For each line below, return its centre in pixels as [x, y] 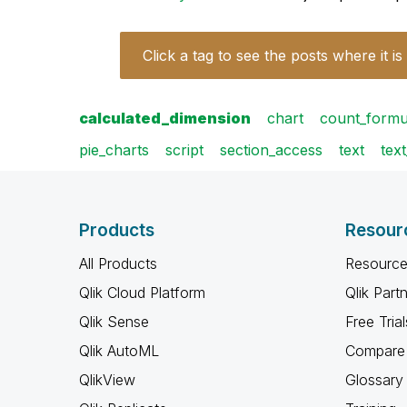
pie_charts [114, 150]
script [184, 150]
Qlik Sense [114, 322]
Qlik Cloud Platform [142, 293]
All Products [118, 263]
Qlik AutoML [119, 351]
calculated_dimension [165, 118]
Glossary [374, 380]
